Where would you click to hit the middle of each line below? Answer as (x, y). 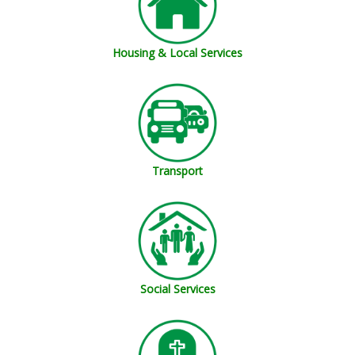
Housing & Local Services (177, 53)
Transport (177, 171)
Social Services (177, 289)
